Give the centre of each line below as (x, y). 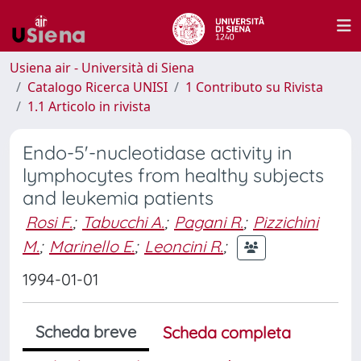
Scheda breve (86, 332)
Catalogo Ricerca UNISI (98, 87)
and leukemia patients (118, 198)
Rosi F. (49, 222)
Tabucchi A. (123, 222)
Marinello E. (92, 246)
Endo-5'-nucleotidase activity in (158, 153)
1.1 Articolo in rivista (89, 106)
